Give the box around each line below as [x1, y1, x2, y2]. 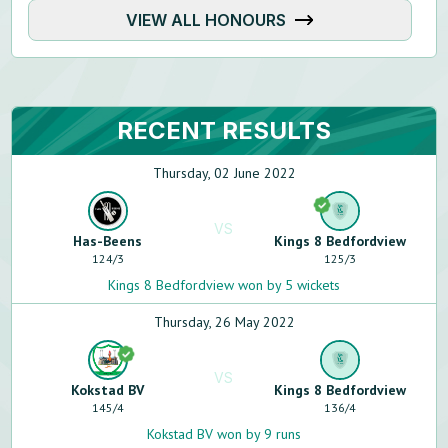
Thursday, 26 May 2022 [153, 313, 295, 331]
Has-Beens [73, 232, 142, 250]
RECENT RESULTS [117, 116, 331, 145]
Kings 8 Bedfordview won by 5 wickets [108, 276, 340, 294]
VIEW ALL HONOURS [126, 10, 287, 30]
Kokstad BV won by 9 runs [147, 425, 301, 443]
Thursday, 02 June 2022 [152, 164, 296, 182]
